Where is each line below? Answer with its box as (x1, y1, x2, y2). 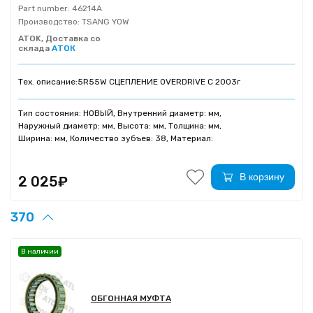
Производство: (18, 17, 80, 27)
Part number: (18, 3, 70, 14)
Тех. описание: (18, 77, 78, 87)
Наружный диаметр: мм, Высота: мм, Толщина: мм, (18, 121, 221, 131)
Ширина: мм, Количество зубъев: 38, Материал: (18, 133, 213, 144)
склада (18, 43, 52, 54)
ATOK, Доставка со (18, 34, 101, 44)
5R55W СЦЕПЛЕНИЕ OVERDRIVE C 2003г (78, 77, 240, 87)
